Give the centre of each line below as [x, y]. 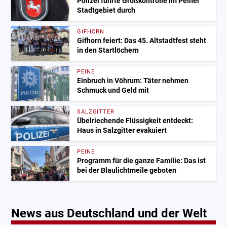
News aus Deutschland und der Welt [109, 213]
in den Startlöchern [108, 50]
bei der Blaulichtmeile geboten [127, 170]
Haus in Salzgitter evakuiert [122, 130]
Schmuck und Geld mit [113, 90]
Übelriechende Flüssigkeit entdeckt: [135, 121]
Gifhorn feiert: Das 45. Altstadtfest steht [142, 41]
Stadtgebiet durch [106, 10]
